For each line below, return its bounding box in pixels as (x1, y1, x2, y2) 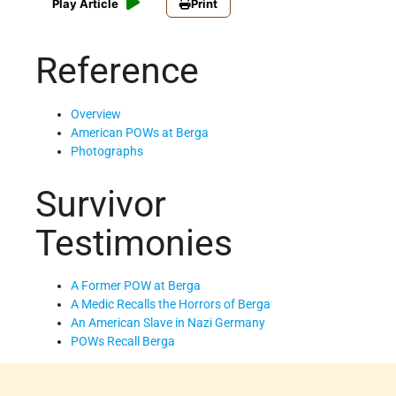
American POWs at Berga (71, 125, 209, 140)
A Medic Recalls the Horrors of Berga (71, 297, 270, 312)
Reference (35, 49, 199, 93)
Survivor (35, 183, 166, 226)
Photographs (71, 143, 143, 158)
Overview (71, 106, 121, 121)
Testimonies (35, 222, 232, 265)
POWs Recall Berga (71, 334, 175, 349)
